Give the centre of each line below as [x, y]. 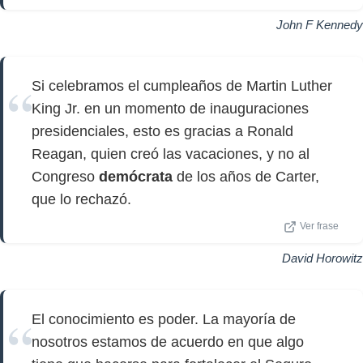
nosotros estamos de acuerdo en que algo [168, 342]
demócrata [136, 177]
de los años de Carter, [246, 177]
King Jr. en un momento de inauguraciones [170, 109]
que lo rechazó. [81, 199]
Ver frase [319, 226]
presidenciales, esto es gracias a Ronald [162, 131]
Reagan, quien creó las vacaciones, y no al [171, 154]
